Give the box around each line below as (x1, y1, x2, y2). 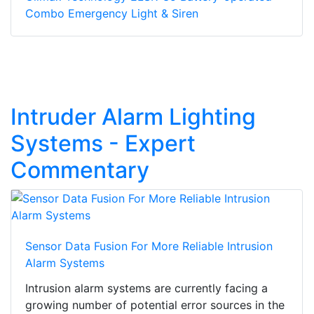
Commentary (11, 156, 149, 184)
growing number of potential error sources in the (25, 298, 285, 313)
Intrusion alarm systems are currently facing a (25, 281, 268, 296)
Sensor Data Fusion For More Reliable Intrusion (25, 239, 273, 254)
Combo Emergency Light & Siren (25, 6, 198, 21)
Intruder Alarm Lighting (11, 103, 256, 131)
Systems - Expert (11, 130, 196, 158)
